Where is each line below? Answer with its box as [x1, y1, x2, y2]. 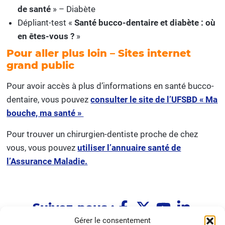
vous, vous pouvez [7, 142, 78, 153]
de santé [18, 4, 51, 15]
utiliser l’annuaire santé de [77, 142, 181, 153]
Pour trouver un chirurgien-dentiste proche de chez [7, 129, 198, 139]
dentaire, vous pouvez [7, 94, 91, 105]
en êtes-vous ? [18, 31, 77, 42]
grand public [7, 59, 75, 72]
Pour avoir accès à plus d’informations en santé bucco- [7, 81, 214, 91]
